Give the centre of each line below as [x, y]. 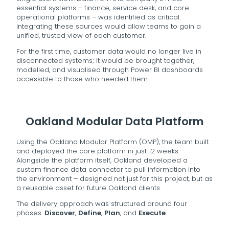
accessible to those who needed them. [83, 79]
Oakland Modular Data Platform [114, 121]
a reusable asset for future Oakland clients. [89, 188]
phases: [30, 213]
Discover [60, 213]
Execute [152, 213]
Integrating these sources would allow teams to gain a [109, 26]
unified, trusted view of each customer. [81, 35]
